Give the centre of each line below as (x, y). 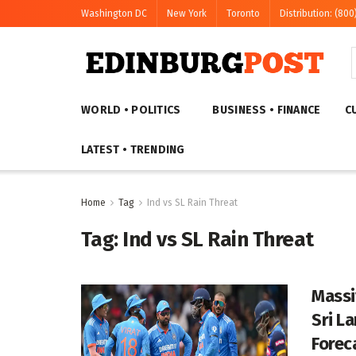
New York (187, 14)
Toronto (243, 14)
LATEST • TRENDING (133, 150)
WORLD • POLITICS (131, 110)
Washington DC (114, 14)
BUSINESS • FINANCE (267, 110)
